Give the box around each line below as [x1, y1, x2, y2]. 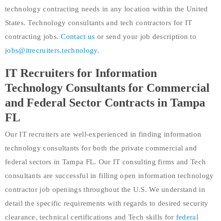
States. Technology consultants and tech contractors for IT [5, 18, 192, 27]
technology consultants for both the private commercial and [5, 144, 197, 152]
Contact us [61, 32, 95, 40]
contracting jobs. [5, 32, 61, 40]
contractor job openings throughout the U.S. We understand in [5, 185, 205, 193]
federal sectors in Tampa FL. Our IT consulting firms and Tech [5, 157, 206, 166]
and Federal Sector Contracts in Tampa [5, 96, 205, 109]
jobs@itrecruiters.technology [5, 46, 98, 54]
